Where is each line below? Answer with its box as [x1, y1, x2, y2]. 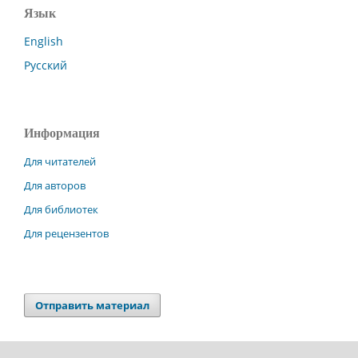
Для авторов [24, 177, 86, 193]
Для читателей [24, 153, 96, 169]
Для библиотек [24, 201, 98, 217]
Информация [24, 125, 100, 140]
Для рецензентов [24, 225, 109, 241]
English [24, 33, 63, 49]
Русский [24, 57, 67, 73]
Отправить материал [35, 297, 150, 312]
